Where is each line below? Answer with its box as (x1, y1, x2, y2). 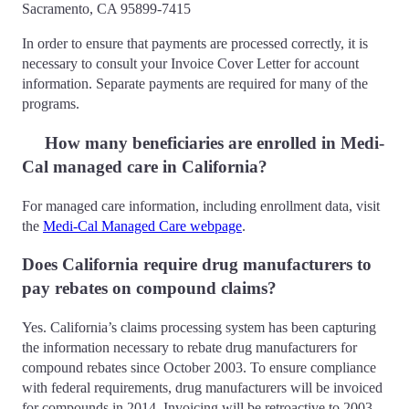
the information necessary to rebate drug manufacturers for (22, 340, 357, 356)
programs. (22, 96, 79, 112)
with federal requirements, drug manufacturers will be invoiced (22, 380, 383, 396)
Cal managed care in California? (22, 156, 272, 176)
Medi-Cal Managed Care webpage (43, 217, 242, 234)
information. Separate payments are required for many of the (22, 76, 368, 92)
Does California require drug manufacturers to (22, 255, 372, 275)
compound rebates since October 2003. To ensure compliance (22, 360, 376, 376)
